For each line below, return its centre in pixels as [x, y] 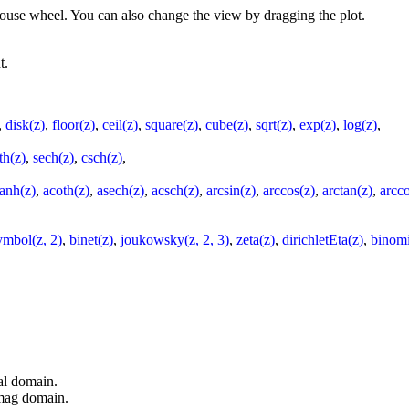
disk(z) [25, 124]
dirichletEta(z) [323, 239]
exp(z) [318, 124]
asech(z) [121, 190]
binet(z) [91, 239]
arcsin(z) [231, 190]
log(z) [360, 124]
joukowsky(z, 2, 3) [175, 239]
